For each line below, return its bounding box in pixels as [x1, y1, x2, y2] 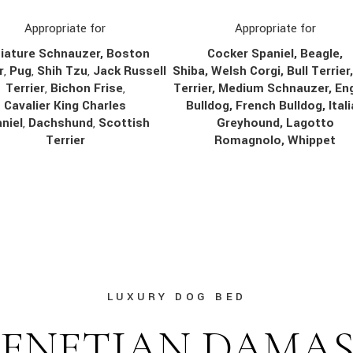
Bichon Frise [50, 80, 123, 98]
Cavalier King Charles [4, 97, 127, 115]
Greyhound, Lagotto [216, 113, 334, 132]
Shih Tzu [36, 62, 87, 80]
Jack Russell [92, 62, 166, 80]
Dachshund [28, 114, 94, 132]
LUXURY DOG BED [106, 289, 247, 305]
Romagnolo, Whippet [214, 131, 336, 149]
